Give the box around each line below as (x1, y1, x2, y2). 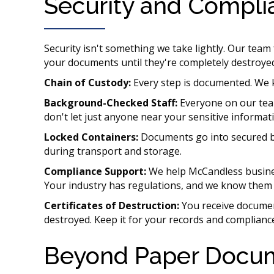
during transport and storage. (44, 144, 182, 158)
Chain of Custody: (44, 76, 131, 90)
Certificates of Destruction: (44, 199, 179, 213)
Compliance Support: (44, 165, 146, 179)
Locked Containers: (44, 130, 138, 144)
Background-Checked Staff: (44, 96, 177, 110)
